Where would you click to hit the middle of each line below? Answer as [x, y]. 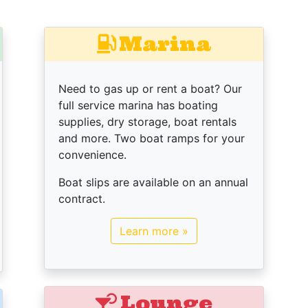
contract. [82, 199]
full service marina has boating [138, 105]
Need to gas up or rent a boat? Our [150, 89]
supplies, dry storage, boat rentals [147, 122]
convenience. [92, 155]
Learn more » [154, 231]
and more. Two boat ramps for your [152, 138]
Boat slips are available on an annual [153, 182]
